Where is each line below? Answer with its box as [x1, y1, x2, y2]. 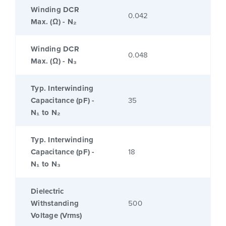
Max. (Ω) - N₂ [31, 16, 77, 28]
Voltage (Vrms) [31, 210, 82, 221]
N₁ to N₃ [31, 158, 61, 170]
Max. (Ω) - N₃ [31, 55, 77, 67]
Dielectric [31, 186, 64, 197]
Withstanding [31, 198, 79, 209]
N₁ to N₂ [31, 107, 61, 119]
